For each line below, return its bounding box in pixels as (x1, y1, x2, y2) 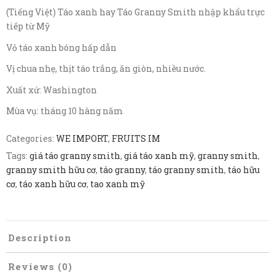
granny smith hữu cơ (6, 163, 96, 176)
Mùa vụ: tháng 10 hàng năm (6, 105, 123, 117)
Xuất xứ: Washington (6, 83, 97, 96)
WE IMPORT (56, 132, 108, 144)
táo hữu (228, 163, 260, 176)
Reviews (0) (8, 260, 72, 273)
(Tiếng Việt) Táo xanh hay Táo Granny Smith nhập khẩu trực (6, 6, 265, 18)
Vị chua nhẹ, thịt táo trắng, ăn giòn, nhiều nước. (6, 63, 206, 74)
